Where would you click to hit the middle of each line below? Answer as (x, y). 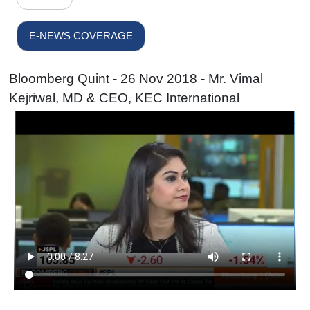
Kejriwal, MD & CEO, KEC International (125, 98)
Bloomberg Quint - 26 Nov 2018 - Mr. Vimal (136, 78)
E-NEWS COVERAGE (81, 36)
